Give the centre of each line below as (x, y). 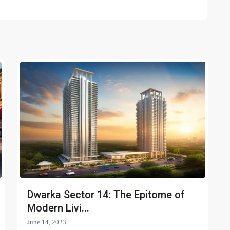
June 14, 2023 (47, 222)
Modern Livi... (58, 208)
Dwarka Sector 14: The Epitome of (106, 194)
